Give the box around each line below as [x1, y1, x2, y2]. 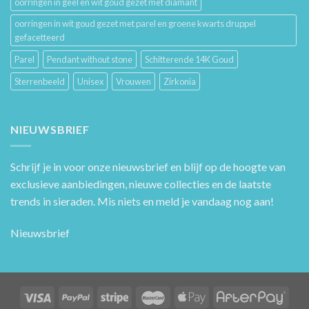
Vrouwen [116, 75, 151, 87]
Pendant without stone [47, 53, 132, 65]
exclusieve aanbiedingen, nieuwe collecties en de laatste [10, 177, 271, 191]
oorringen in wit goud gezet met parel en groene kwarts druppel [14, 17, 256, 29]
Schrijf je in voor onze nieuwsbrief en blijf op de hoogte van [10, 160, 286, 174]
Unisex [77, 75, 103, 87]
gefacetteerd [14, 31, 65, 43]
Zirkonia [163, 75, 196, 87]
